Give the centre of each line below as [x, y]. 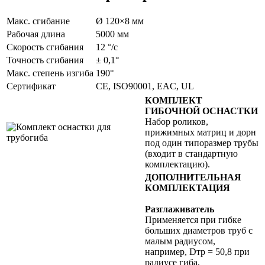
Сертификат [31, 86]
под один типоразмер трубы [202, 143]
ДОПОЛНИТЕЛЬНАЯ [193, 177]
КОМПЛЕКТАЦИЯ [188, 188]
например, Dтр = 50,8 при [197, 251]
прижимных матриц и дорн [201, 132]
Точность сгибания [45, 60]
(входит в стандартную [191, 153]
